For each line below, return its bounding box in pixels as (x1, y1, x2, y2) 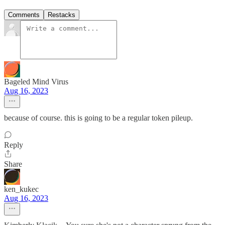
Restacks (48, 11, 75, 19)
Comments (8, 11, 40, 19)
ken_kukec (4, 184, 39, 193)
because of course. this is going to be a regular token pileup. (4, 113, 193, 122)
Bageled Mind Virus (4, 77, 68, 86)
